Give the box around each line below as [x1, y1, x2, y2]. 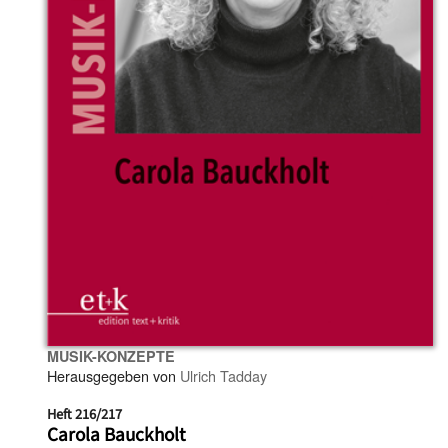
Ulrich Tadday [180, 364, 267, 386]
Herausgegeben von [47, 364, 180, 386]
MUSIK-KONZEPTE [47, 345, 175, 366]
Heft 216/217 [47, 403, 122, 425]
